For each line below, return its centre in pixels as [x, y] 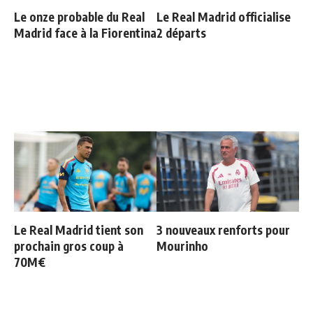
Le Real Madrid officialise [224, 17]
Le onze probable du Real [79, 17]
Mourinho [182, 246]
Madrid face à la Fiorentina [85, 33]
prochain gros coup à [69, 246]
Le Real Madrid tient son [79, 230]
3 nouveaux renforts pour [223, 230]
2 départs [181, 33]
